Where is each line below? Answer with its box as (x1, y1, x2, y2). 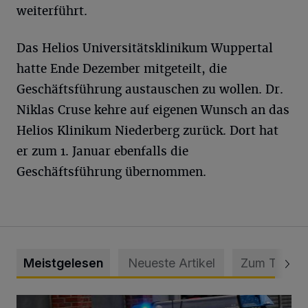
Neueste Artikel (127, 256, 215, 271)
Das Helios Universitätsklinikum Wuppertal (16, 41, 273, 56)
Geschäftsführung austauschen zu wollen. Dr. (16, 82, 283, 98)
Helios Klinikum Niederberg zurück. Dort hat (16, 123, 278, 139)
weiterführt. (16, 3, 87, 19)
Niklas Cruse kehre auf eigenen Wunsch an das (16, 102, 289, 118)
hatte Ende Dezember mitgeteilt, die (16, 61, 227, 77)
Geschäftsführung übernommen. (16, 164, 206, 180)
